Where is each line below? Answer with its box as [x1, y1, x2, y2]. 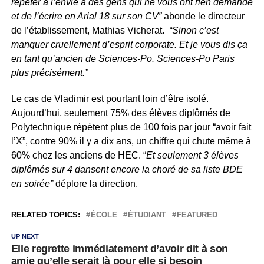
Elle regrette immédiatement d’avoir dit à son [11, 242, 228, 255]
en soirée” [11, 178, 55, 189]
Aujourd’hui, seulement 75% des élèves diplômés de [11, 107, 230, 118]
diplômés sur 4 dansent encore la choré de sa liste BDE [11, 164, 243, 174]
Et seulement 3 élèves [146, 150, 239, 160]
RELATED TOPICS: [11, 210, 80, 219]
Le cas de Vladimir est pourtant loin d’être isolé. [11, 93, 209, 104]
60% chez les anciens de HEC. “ [11, 150, 146, 160]
